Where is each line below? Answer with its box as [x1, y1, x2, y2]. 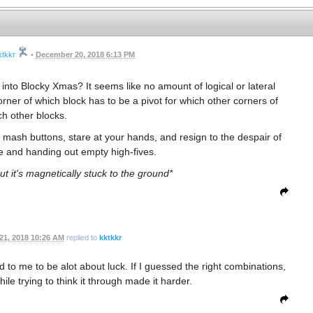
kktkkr [99, 233, 122, 242]
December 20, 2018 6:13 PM [36, 50, 135, 59]
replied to [64, 233, 99, 242]
